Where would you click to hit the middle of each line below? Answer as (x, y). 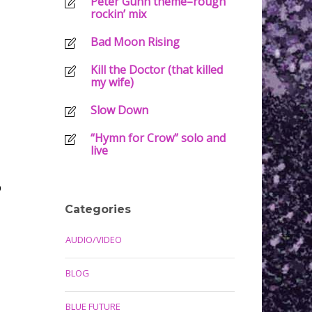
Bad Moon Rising (135, 42)
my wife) (112, 82)
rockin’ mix (118, 14)
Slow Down (119, 110)
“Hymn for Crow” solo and (158, 138)
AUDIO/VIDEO (93, 240)
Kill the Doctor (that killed (156, 70)
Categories (97, 209)
